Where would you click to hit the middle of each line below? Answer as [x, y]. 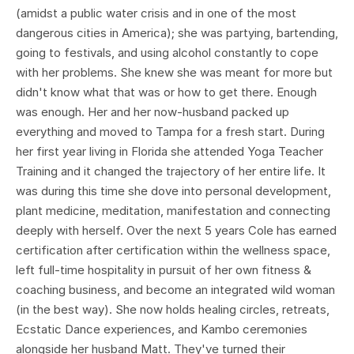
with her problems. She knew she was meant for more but [174, 72]
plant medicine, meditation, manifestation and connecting [173, 210]
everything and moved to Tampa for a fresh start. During [170, 131]
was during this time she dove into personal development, [173, 190]
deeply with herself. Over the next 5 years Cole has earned [176, 230]
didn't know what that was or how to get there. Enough [166, 92]
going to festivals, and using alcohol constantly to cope [167, 52]
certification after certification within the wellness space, [173, 250]
